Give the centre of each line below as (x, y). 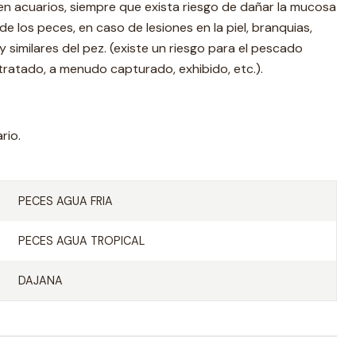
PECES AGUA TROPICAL (81, 241)
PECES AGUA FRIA (65, 201)
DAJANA (40, 281)
